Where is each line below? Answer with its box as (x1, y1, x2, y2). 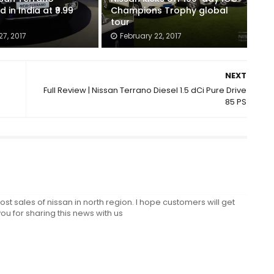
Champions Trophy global (111, 4, 229, 17)
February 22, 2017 (120, 31, 182, 41)
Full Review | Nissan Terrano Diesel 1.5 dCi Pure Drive (43, 84, 247, 96)
